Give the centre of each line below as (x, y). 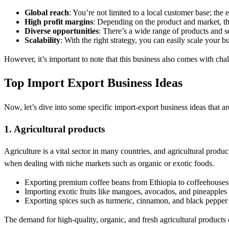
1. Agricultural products (54, 129)
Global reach (47, 12)
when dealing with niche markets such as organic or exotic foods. (109, 163)
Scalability (42, 40)
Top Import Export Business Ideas (93, 83)
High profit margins (59, 21)
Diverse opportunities (62, 31)
